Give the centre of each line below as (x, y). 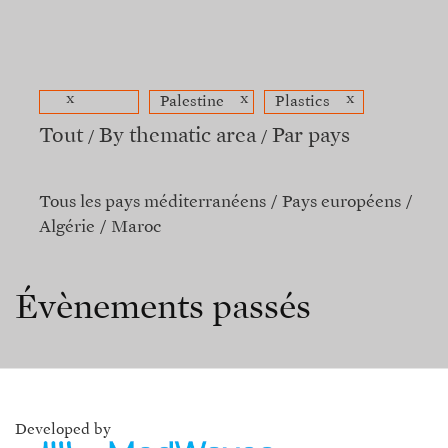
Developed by (63, 429)
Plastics (302, 101)
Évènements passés (163, 308)
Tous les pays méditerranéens (152, 202)
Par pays (311, 136)
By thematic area (177, 136)
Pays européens (341, 202)
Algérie (67, 227)
